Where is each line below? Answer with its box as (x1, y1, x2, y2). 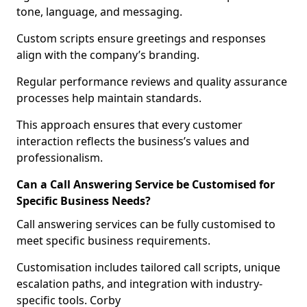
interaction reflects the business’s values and (16, 134, 249, 149)
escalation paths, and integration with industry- (16, 276, 262, 291)
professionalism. (16, 150, 103, 165)
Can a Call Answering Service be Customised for (16, 177, 275, 192)
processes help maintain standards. (16, 90, 201, 106)
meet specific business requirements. (16, 233, 210, 248)
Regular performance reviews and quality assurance (16, 74, 287, 89)
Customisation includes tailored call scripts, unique (16, 260, 280, 275)
